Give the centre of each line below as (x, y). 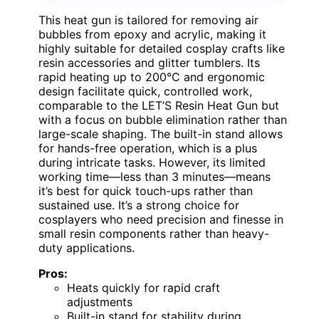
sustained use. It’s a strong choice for (139, 205)
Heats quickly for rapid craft (143, 287)
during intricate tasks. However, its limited (152, 162)
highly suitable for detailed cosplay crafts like (162, 48)
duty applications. (87, 247)
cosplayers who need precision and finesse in (161, 219)
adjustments (100, 302)
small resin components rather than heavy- (154, 233)
